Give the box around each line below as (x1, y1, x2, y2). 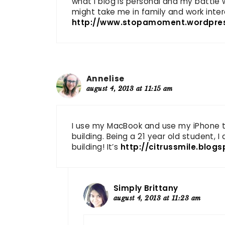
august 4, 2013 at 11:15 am (86, 84, 173, 93)
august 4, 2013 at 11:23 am (113, 193, 201, 202)
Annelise (86, 73, 125, 84)
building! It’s (72, 141, 121, 152)
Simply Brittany (113, 182, 178, 193)
